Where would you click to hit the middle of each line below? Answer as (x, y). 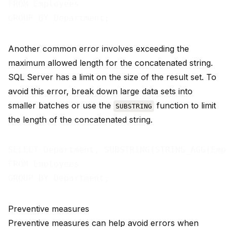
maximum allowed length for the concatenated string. (110, 63)
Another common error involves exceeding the (99, 49)
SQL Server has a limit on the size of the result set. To (112, 77)
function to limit (185, 106)
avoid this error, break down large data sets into (100, 91)
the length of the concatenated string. (80, 120)
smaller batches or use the (61, 106)
